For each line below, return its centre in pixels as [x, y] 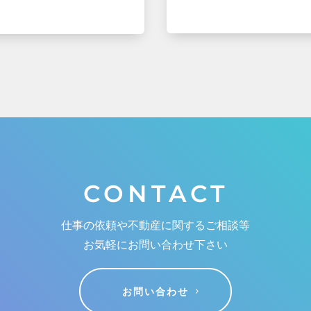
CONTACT [155, 193]
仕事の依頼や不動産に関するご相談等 [155, 225]
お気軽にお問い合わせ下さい [155, 244]
